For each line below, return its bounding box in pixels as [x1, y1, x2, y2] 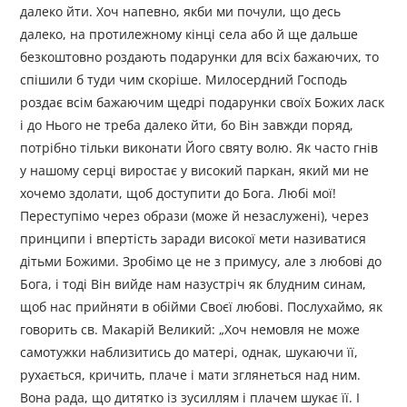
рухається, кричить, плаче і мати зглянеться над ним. [20, 366, 362, 384]
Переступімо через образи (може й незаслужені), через [20, 207, 370, 225]
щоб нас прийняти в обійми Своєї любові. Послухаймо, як [20, 298, 383, 316]
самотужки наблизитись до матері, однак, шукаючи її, [20, 343, 359, 362]
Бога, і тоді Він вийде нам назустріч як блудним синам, [20, 275, 367, 293]
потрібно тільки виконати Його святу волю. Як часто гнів [20, 139, 379, 157]
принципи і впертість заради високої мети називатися [20, 230, 367, 248]
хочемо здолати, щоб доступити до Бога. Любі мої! [20, 184, 337, 203]
